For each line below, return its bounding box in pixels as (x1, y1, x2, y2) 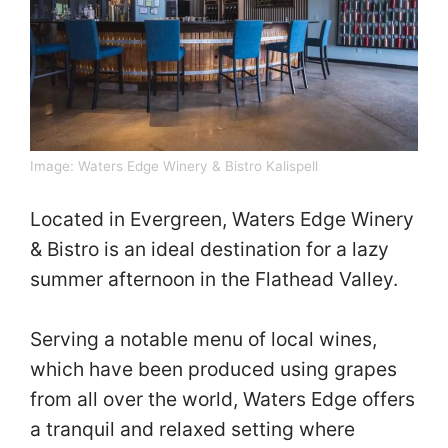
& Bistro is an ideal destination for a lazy (30, 236, 389, 261)
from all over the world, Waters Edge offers (30, 387, 415, 412)
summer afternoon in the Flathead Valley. (30, 266, 403, 291)
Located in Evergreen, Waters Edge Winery (30, 206, 414, 231)
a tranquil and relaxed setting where (30, 417, 355, 442)
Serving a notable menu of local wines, (30, 327, 377, 352)
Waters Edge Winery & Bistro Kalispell (78, 157, 318, 174)
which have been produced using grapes (30, 357, 397, 382)
